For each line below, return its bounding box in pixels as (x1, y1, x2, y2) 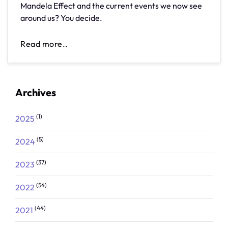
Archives (15, 86, 56, 99)
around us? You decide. (20, 12, 102, 23)
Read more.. (20, 38, 68, 49)
